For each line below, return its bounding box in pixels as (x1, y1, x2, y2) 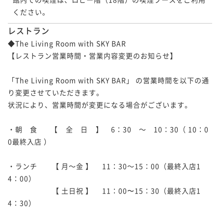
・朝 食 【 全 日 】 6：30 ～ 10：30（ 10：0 (8, 124, 209, 134)
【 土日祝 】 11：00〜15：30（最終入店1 (8, 185, 201, 195)
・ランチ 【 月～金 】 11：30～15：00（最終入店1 (8, 161, 201, 171)
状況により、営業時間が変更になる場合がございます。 (8, 99, 192, 110)
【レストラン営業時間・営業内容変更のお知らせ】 (8, 50, 177, 60)
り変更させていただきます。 (8, 87, 104, 97)
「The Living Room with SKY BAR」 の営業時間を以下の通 (8, 75, 209, 85)
